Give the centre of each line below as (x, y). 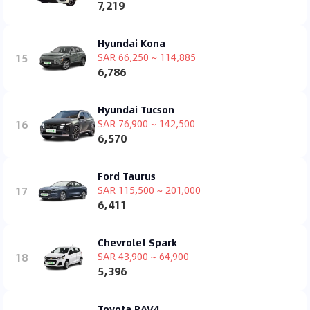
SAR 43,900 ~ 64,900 (143, 256)
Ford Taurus (127, 175)
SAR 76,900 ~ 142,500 (146, 123)
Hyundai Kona (131, 43)
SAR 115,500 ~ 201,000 (149, 189)
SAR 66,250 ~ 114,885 (147, 56)
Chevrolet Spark (137, 242)
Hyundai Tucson (136, 109)
